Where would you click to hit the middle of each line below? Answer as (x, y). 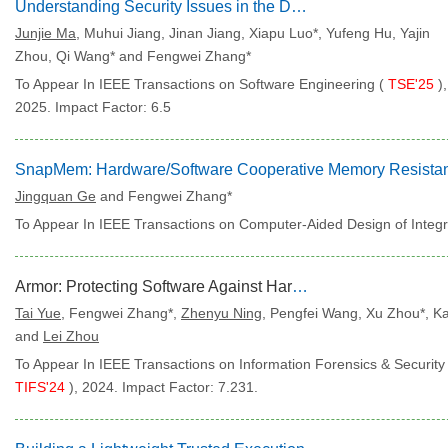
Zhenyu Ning (221, 313)
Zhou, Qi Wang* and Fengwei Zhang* (133, 56)
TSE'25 (411, 84)
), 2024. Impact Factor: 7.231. (163, 387)
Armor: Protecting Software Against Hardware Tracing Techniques (300, 286)
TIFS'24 (42, 387)
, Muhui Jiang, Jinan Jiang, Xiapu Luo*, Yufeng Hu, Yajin (253, 33)
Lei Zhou (71, 336)
